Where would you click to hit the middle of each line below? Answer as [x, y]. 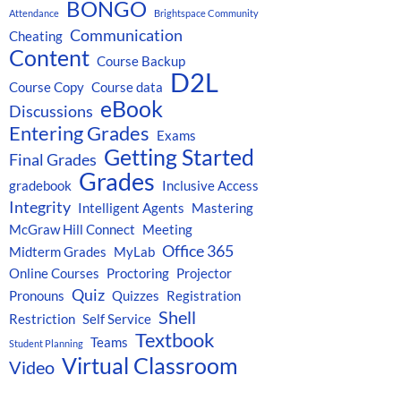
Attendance [34, 13]
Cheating [36, 35]
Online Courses [54, 273]
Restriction [42, 318]
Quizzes [136, 295]
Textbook [175, 339]
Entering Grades [79, 132]
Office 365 [198, 250]
